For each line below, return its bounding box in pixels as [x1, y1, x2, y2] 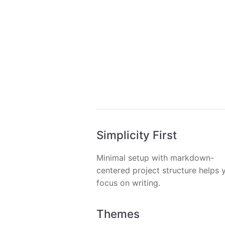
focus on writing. [96, 177, 160, 188]
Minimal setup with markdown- [96, 152, 214, 163]
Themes [96, 206, 140, 220]
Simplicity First [96, 128, 177, 142]
